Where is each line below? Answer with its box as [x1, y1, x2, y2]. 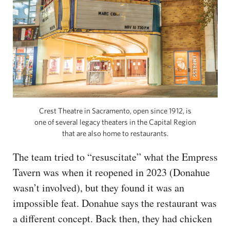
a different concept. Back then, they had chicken [13, 212, 212, 226]
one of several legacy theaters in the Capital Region [34, 118, 196, 127]
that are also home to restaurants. [62, 129, 168, 138]
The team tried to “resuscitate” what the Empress [13, 150, 218, 164]
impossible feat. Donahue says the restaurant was [13, 196, 217, 210]
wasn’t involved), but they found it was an [13, 181, 184, 195]
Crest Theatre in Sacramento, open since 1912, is [39, 106, 191, 116]
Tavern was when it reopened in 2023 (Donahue [13, 165, 210, 180]
